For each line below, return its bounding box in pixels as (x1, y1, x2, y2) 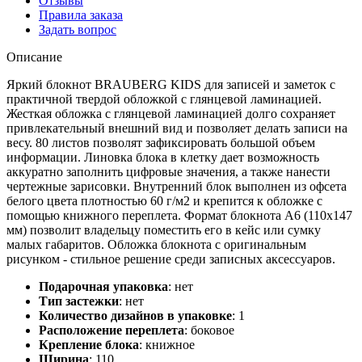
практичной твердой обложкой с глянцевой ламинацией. (6, 91, 322, 106)
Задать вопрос (39, 22, 116, 36)
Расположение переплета (39, 322, 184, 337)
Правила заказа (39, 7, 123, 22)
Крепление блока (39, 337, 139, 351)
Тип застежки (39, 293, 119, 308)
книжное (145, 337, 195, 351)
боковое (191, 322, 234, 337)
